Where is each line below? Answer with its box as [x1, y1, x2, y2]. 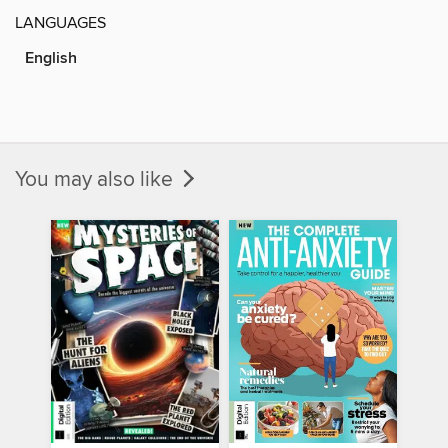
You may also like [15, 166, 178, 193]
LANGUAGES [15, 12, 106, 33]
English [25, 47, 77, 69]
